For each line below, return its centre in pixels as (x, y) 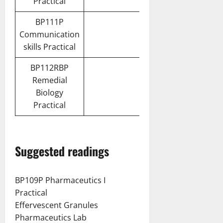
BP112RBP (50, 67)
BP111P (50, 22)
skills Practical (50, 47)
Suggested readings (62, 151)
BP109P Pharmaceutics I (60, 180)
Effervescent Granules (56, 205)
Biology (50, 92)
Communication (50, 34)
